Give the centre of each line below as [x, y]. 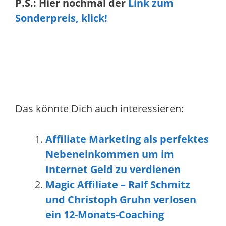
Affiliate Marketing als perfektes [127, 139]
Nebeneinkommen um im [110, 154]
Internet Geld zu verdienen [113, 169]
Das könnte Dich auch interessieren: [99, 109]
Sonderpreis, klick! [61, 18]
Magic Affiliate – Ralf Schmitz [118, 184]
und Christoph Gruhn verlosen [121, 200]
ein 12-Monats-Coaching [105, 215]
